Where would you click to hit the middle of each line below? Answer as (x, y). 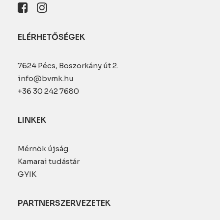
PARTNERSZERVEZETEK (64, 203)
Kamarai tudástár (49, 161)
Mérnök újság (43, 149)
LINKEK (32, 120)
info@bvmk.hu (46, 78)
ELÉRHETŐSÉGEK (51, 37)
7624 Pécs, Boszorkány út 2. (68, 66)
